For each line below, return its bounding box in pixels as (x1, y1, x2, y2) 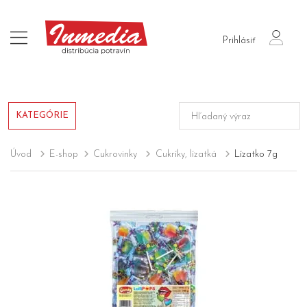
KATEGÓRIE (16, 111, 69, 121)
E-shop (49, 149, 79, 160)
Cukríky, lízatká (155, 149, 217, 160)
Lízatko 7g (234, 149, 278, 160)
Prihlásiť (223, 36, 256, 47)
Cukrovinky (93, 149, 138, 160)
